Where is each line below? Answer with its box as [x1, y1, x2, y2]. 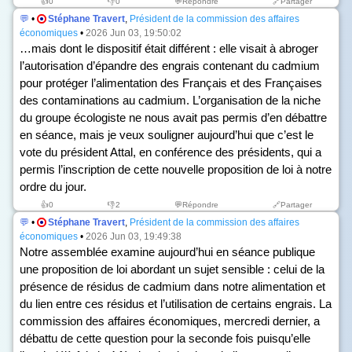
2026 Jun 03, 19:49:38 [86, 231, 181, 242]
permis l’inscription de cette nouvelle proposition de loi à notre [20, 163, 332, 176]
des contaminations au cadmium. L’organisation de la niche [20, 93, 321, 107]
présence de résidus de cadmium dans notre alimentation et [20, 280, 325, 293]
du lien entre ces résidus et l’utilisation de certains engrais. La [20, 297, 332, 310]
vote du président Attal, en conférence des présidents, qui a [20, 145, 321, 159]
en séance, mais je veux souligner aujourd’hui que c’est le [20, 128, 313, 141]
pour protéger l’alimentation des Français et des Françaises [20, 76, 322, 90]
